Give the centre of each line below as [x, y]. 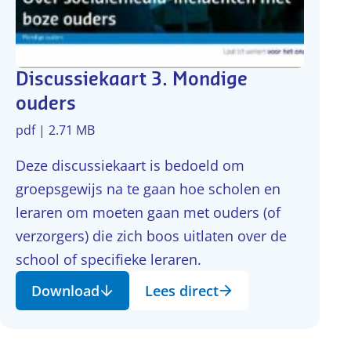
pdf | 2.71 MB [55, 130]
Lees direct [182, 291]
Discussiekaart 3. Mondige [132, 80]
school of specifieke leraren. [109, 259]
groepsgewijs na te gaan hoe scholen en [148, 189]
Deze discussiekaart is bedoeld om [130, 165]
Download [65, 291]
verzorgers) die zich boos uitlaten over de [151, 236]
